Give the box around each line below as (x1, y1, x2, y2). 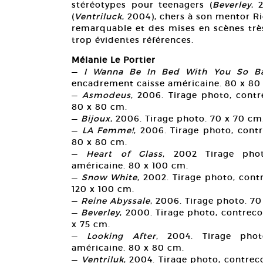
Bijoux (81, 113, 110, 124)
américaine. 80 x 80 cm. (72, 242, 184, 254)
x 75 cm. (72, 219, 110, 230)
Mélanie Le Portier (72, 55, 156, 66)
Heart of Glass (86, 149, 163, 160)
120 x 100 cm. (72, 184, 134, 195)
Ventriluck (75, 11, 122, 22)
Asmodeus (82, 90, 131, 101)
